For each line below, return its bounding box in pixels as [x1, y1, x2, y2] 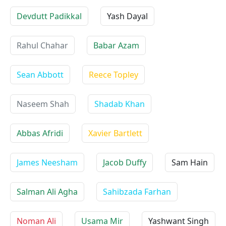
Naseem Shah [17, 98, 69, 109]
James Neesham [17, 157, 78, 168]
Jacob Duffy [103, 157, 146, 168]
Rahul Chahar [17, 40, 68, 51]
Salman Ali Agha [17, 186, 78, 197]
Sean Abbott [17, 69, 64, 80]
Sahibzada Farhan [103, 186, 171, 197]
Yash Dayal [107, 11, 148, 22]
